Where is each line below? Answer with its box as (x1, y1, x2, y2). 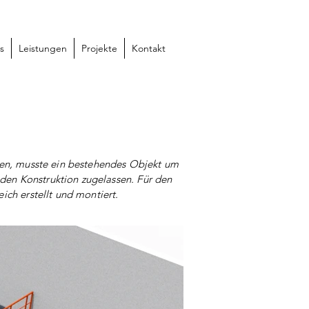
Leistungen (18, 42, 67, 54)
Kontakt (131, 42, 166, 54)
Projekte (81, 42, 117, 54)
